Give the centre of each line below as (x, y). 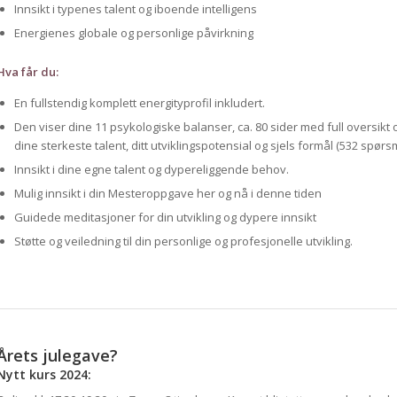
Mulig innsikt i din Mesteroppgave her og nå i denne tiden (167, 194)
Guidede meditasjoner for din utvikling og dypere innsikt (165, 218)
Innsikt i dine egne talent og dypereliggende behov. (151, 170)
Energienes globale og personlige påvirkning (133, 33)
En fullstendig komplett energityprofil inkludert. (139, 103)
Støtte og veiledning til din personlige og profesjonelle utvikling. (183, 241)
